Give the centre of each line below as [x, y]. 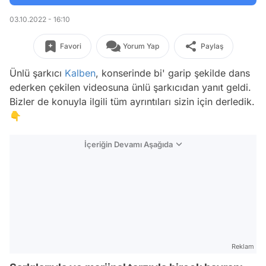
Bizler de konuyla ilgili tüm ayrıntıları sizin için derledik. [132, 102]
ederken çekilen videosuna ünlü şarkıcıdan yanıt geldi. [130, 87]
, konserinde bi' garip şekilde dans [173, 73]
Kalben [80, 73]
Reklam [243, 246]
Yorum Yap [141, 46]
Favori [70, 46]
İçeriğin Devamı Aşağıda [129, 144]
